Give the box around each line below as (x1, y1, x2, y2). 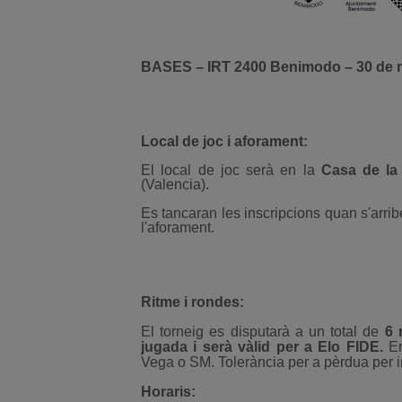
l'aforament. (141, 220, 214, 235)
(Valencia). (141, 177, 209, 192)
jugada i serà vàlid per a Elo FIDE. (141, 339, 389, 354)
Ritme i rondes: (141, 294, 244, 310)
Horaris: (141, 384, 196, 399)
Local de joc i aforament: (141, 134, 308, 149)
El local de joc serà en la (141, 162, 321, 178)
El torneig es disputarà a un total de (141, 324, 385, 339)
